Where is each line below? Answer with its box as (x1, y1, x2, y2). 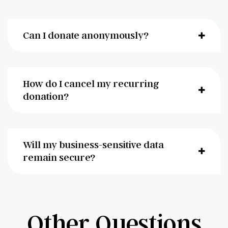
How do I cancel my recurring (23, 77, 159, 90)
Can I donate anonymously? (23, 29, 149, 42)
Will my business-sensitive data (23, 138, 164, 151)
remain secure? (23, 151, 95, 164)
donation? (23, 90, 69, 103)
